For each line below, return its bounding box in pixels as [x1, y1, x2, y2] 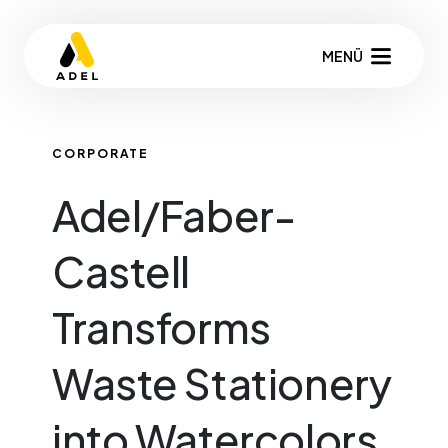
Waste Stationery [52, 356, 392, 409]
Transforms [52, 300, 271, 353]
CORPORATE [52, 146, 150, 161]
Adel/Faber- [52, 188, 296, 241]
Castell [52, 244, 191, 297]
